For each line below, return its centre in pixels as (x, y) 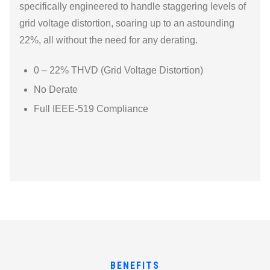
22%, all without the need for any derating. (108, 40)
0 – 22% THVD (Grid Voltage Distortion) (118, 70)
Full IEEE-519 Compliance (91, 109)
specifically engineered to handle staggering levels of (133, 6)
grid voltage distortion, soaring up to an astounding (127, 23)
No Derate (56, 89)
